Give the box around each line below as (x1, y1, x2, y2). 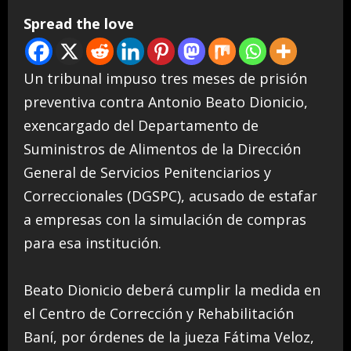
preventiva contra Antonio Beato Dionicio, (24, 92, 308, 112)
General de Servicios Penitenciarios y (24, 163, 271, 183)
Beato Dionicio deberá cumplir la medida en (24, 280, 320, 300)
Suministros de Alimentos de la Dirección (24, 139, 301, 159)
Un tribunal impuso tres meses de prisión (24, 69, 307, 89)
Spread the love (24, 14, 134, 34)
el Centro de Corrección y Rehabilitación (24, 304, 294, 324)
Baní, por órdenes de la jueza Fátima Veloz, (24, 327, 314, 347)
